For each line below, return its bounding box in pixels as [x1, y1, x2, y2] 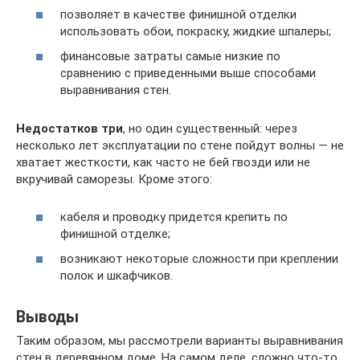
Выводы [16, 307, 79, 326]
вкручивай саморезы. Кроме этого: [16, 172, 212, 187]
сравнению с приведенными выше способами [60, 66, 316, 81]
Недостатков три [16, 121, 123, 137]
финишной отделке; [60, 226, 170, 241]
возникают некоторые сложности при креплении [60, 252, 338, 267]
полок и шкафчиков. [60, 268, 173, 284]
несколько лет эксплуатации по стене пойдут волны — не [16, 138, 344, 153]
